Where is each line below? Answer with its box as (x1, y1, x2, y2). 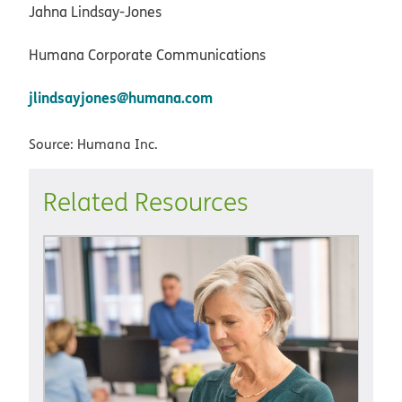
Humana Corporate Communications (29, 45, 266, 66)
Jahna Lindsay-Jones (29, 2, 162, 22)
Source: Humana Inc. (29, 135, 158, 154)
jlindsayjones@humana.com (29, 87, 216, 109)
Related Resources (43, 185, 249, 219)
